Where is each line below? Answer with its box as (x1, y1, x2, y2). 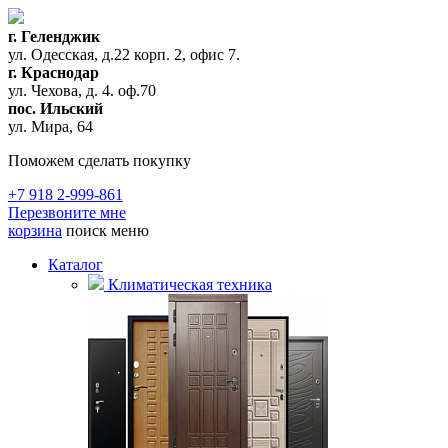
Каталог (48, 256, 103, 273)
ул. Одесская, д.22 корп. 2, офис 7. (8, 46, 240, 63)
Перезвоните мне (8, 204, 126, 221)
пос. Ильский (8, 100, 103, 117)
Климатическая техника (108, 276, 272, 293)
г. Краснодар (8, 64, 99, 81)
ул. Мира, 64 (8, 118, 93, 135)
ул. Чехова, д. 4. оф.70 (8, 82, 156, 99)
